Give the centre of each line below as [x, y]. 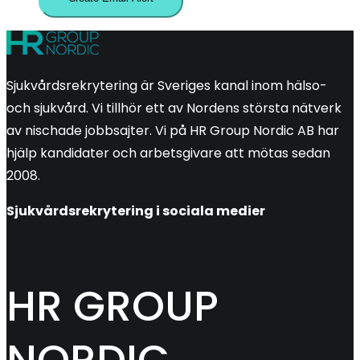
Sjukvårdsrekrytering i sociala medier [136, 211]
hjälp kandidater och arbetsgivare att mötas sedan [168, 153]
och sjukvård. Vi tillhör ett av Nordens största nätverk [174, 108]
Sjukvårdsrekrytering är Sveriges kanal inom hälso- [167, 85]
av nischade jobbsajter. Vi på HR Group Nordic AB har [173, 130]
